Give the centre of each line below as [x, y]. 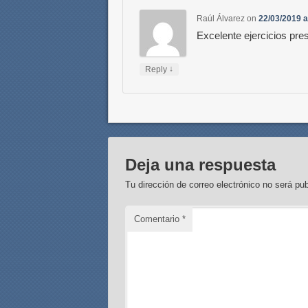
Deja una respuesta [201, 164]
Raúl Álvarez [221, 19]
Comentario [158, 219]
